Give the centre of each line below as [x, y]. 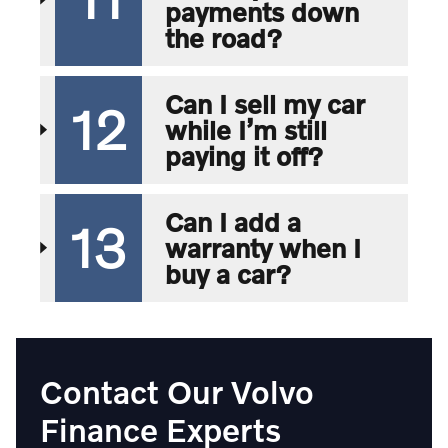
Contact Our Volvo [177, 391]
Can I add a [232, 221]
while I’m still [245, 129]
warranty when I [262, 247]
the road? [223, 37]
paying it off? [243, 155]
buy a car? [227, 273]
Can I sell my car [264, 103]
